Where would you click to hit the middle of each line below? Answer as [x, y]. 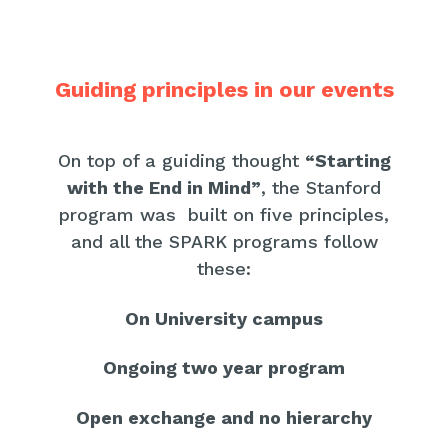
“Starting [347, 161]
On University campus [224, 318]
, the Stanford [321, 188]
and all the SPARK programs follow [224, 242]
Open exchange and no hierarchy [224, 417]
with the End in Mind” [164, 188]
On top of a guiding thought [181, 161]
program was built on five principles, [224, 215]
